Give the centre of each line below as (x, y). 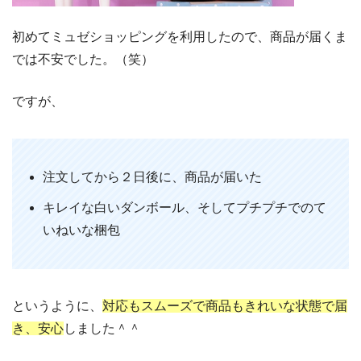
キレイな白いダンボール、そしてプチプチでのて (185, 208)
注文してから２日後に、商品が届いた (153, 177)
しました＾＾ (102, 329)
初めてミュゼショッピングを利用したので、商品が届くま (180, 37)
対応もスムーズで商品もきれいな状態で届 (225, 306)
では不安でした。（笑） (83, 60)
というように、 (57, 306)
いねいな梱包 (82, 230)
